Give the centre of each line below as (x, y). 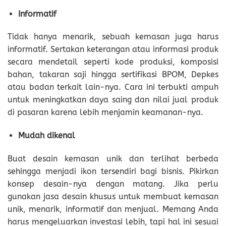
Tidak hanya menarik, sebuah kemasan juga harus (113, 37)
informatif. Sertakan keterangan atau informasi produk (113, 49)
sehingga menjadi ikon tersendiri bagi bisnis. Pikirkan (113, 171)
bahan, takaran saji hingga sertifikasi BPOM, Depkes (113, 75)
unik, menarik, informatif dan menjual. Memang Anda (113, 209)
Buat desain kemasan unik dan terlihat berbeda (113, 159)
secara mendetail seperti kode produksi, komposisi (113, 62)
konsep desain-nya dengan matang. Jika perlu (113, 184)
